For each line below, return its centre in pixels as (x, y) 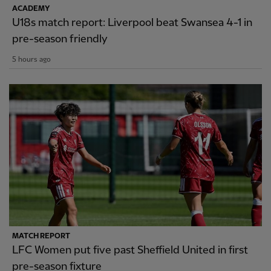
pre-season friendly (60, 39)
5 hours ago (31, 59)
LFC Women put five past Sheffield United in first (130, 250)
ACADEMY (31, 8)
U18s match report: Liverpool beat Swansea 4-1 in (132, 22)
